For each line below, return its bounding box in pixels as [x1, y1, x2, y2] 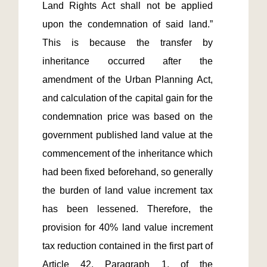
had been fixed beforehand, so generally [42, 167, 213, 177]
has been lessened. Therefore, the [42, 204, 213, 214]
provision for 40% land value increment [42, 222, 213, 232]
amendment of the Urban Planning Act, [42, 74, 213, 85]
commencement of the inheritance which [42, 148, 213, 159]
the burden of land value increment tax [42, 185, 213, 195]
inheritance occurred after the [42, 56, 213, 66]
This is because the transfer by [42, 38, 213, 48]
